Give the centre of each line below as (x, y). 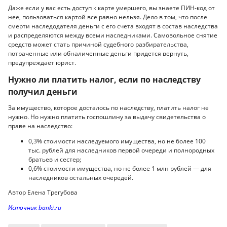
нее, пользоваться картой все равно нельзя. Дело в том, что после (108, 17)
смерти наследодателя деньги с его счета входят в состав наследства (113, 26)
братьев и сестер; (55, 159)
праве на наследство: (40, 126)
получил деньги (43, 91)
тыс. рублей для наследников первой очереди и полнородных (121, 150)
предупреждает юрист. (42, 63)
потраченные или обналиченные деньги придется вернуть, (98, 54)
